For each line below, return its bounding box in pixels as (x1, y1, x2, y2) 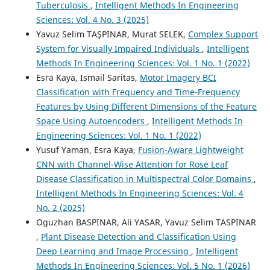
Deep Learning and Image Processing (36, 245, 191, 257)
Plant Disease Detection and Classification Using (40, 230, 236, 242)
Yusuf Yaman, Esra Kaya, (36, 143, 138, 155)
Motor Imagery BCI (139, 71, 216, 83)
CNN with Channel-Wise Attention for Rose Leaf (36, 158, 228, 170)
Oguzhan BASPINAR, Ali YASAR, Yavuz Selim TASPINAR (36, 216, 256, 228)
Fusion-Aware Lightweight (137, 143, 243, 155)
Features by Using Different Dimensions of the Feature (36, 100, 257, 112)
